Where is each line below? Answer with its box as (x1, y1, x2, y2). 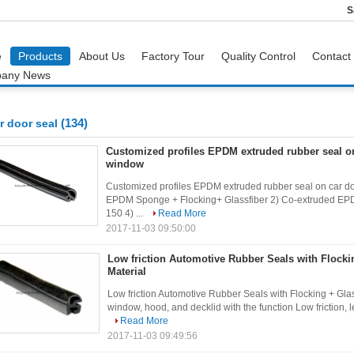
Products (18, 50, 62, 62)
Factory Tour (141, 50, 205, 62)
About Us (79, 50, 125, 62)
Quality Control (221, 50, 296, 62)
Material (107, 265, 146, 277)
